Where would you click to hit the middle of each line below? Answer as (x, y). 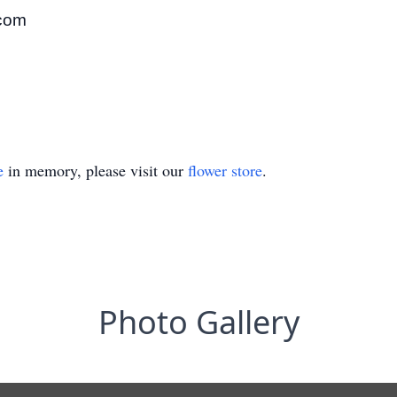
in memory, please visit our (96, 170)
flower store (225, 170)
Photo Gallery (198, 322)
